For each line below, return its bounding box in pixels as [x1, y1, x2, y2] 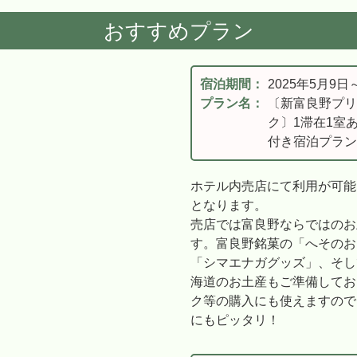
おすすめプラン [103, 19, 254, 43]
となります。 [190, 198, 267, 212]
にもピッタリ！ [190, 313, 280, 327]
